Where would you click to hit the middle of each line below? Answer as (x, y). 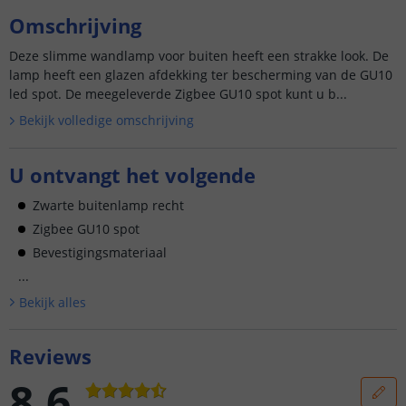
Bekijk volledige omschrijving (106, 120)
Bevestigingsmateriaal (100, 252)
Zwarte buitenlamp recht (108, 205)
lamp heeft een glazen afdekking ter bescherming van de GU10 (201, 75)
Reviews (50, 356)
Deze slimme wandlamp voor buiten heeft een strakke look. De (199, 56)
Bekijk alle (49, 302)
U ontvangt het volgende (132, 174)
